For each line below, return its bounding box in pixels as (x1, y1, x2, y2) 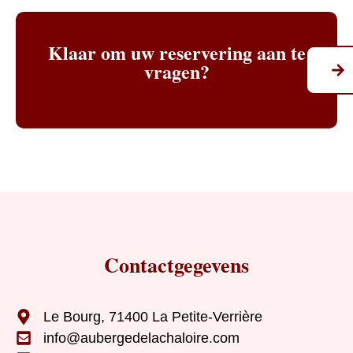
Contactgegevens (104, 249, 249, 280)
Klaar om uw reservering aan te (47, 38, 306, 66)
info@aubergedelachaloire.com (43, 329, 240, 346)
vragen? (143, 57, 210, 85)
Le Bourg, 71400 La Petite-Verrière (43, 308, 262, 325)
